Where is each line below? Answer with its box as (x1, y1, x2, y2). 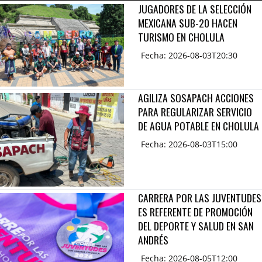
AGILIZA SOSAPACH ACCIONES (138, 90, 254, 106)
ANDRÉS (138, 232, 168, 248)
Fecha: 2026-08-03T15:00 (141, 139, 237, 150)
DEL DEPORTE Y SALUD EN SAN (138, 218, 254, 234)
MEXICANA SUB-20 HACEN (138, 15, 237, 30)
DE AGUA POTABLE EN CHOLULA (138, 118, 259, 134)
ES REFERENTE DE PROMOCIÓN (138, 204, 253, 220)
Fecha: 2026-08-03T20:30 (141, 49, 237, 61)
